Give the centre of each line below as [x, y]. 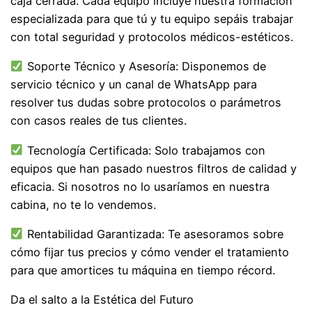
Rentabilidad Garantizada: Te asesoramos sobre [153, 234]
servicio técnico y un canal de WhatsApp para [134, 85]
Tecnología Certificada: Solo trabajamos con [144, 150]
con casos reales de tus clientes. [101, 121]
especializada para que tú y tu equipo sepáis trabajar [152, 19]
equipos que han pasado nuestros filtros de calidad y [154, 168]
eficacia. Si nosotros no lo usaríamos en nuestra [140, 186]
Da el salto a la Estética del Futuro [102, 300]
